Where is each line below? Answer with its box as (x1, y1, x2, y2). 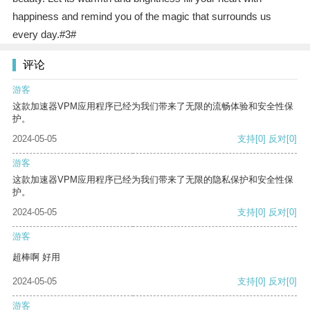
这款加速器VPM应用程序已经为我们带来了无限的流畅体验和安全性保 (12, 101, 293, 112)
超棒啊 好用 (12, 252, 60, 263)
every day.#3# (12, 28, 76, 41)
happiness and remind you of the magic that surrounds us (12, 10, 271, 23)
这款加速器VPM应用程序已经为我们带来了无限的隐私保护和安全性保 (12, 174, 293, 185)
